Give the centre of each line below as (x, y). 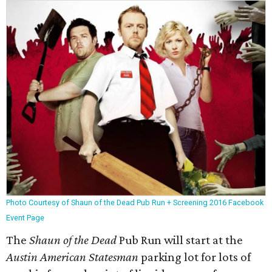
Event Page (25, 218)
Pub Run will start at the (181, 240)
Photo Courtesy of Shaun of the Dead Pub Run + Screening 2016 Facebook (135, 202)
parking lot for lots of (195, 257)
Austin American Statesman (72, 257)
